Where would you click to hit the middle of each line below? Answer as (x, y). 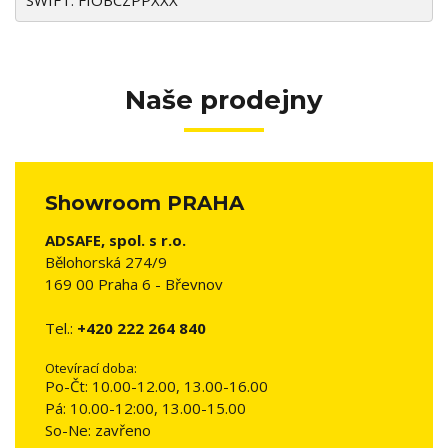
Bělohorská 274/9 (106, 262)
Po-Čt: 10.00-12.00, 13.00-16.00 (156, 386)
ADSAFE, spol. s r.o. (115, 240)
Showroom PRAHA (144, 203)
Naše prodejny (224, 100)
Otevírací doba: (91, 368)
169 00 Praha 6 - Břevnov (134, 284)
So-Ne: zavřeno (98, 430)
